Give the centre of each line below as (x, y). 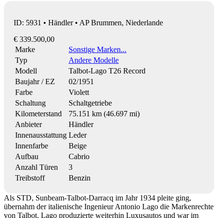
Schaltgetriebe (90, 103)
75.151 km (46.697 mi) (104, 113)
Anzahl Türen (36, 167)
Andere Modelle (94, 60)
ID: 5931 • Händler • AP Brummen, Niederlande (88, 22)
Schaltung (30, 103)
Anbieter (28, 124)
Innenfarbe (32, 145)
